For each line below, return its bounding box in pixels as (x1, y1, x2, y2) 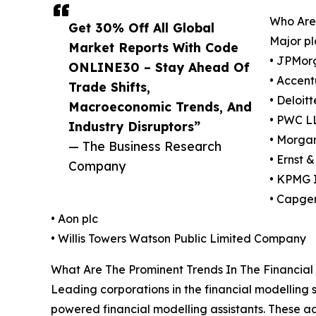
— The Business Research (68, 138, 221, 154)
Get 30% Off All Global (68, 20, 214, 36)
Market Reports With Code (68, 39, 238, 56)
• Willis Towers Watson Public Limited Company (51, 231, 306, 246)
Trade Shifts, (68, 79, 150, 95)
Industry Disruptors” (68, 119, 200, 135)
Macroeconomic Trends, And (68, 99, 252, 115)
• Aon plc (51, 212, 98, 226)
